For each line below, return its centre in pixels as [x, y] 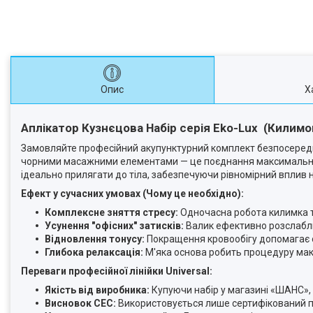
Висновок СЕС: [80, 304]
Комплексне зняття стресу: [111, 213]
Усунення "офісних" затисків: [114, 226]
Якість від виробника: [97, 290]
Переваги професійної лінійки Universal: [117, 271]
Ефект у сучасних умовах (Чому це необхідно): [132, 194]
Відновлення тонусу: [95, 239]
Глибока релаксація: [94, 253]
